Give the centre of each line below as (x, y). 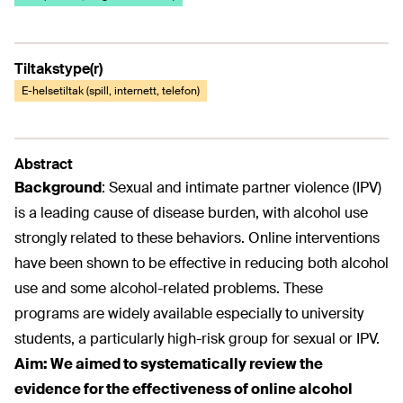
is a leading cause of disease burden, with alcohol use (191, 213)
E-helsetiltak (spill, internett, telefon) (111, 91)
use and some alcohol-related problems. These (169, 288)
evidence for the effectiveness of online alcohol (184, 389)
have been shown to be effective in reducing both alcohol (201, 263)
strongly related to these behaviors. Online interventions (197, 238)
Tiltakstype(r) (58, 69)
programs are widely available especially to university (189, 313)
